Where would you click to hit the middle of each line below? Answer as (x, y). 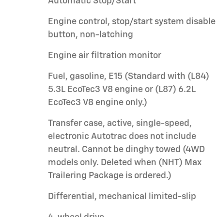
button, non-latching (91, 35)
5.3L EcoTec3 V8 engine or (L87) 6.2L (122, 89)
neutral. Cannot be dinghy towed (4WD (126, 149)
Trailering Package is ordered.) (110, 176)
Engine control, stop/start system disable (132, 22)
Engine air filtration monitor (105, 55)
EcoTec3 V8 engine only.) (98, 102)
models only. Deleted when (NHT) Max (125, 163)
